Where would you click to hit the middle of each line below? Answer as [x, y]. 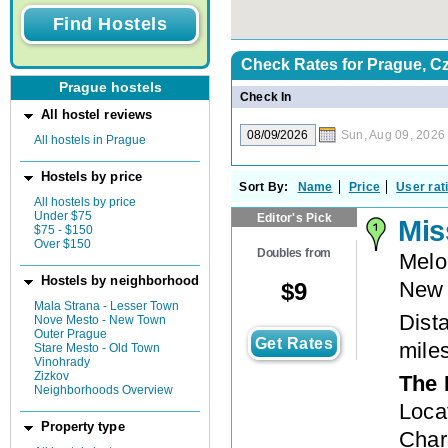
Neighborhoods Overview [103, 390]
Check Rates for [304, 64]
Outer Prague [70, 334]
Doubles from [294, 253]
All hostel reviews [96, 114]
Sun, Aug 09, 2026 [393, 134]
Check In [265, 96]
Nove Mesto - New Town [100, 320]
